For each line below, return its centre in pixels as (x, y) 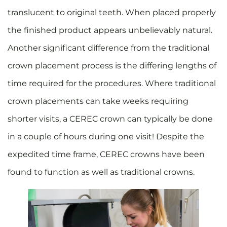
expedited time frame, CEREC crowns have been (106, 155)
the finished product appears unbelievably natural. (110, 30)
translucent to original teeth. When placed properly (112, 13)
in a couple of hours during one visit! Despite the (106, 137)
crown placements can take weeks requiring (98, 101)
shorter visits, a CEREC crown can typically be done (110, 119)
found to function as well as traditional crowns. (102, 172)
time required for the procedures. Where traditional (112, 84)
